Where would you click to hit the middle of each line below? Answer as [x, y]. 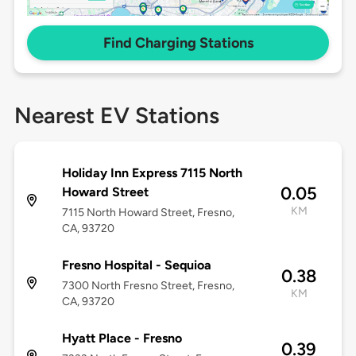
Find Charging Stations [178, 43]
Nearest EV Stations [116, 116]
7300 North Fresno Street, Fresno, [148, 286]
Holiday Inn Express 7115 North [152, 173]
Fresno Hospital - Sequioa [136, 265]
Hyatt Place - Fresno [122, 339]
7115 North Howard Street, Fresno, [148, 213]
